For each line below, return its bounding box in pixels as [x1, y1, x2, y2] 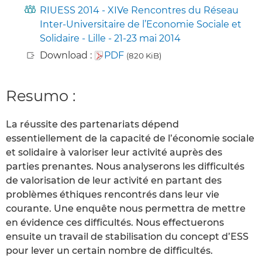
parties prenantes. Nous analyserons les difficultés [6, 161, 244, 173]
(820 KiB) [126, 50, 161, 60]
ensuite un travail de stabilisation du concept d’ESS [6, 231, 249, 243]
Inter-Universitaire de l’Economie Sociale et [40, 18, 242, 30]
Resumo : [6, 86, 75, 105]
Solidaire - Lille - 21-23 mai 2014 [40, 32, 181, 44]
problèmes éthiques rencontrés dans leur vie [6, 189, 219, 201]
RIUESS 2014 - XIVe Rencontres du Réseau [40, 4, 239, 16]
